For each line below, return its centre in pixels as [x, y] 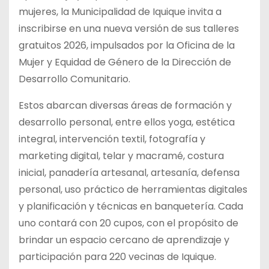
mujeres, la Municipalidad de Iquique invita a [120, 11]
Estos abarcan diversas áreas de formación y [125, 105]
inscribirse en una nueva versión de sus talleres [129, 28]
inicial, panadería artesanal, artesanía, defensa [129, 172]
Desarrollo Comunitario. [74, 79]
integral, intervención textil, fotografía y [112, 139]
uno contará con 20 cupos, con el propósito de [128, 223]
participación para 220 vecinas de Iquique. [117, 256]
